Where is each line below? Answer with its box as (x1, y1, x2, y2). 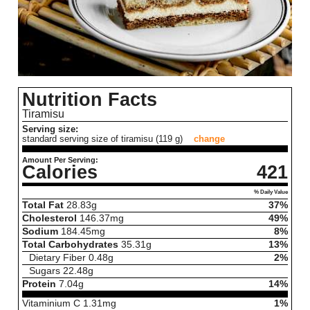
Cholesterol (22, 213, 77, 224)
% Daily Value (254, 189, 288, 196)
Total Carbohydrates (22, 239, 118, 250)
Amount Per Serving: (22, 156, 98, 165)
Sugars (29, 266, 60, 277)
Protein (22, 279, 56, 290)
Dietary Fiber (29, 253, 86, 264)
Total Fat (22, 200, 64, 211)
